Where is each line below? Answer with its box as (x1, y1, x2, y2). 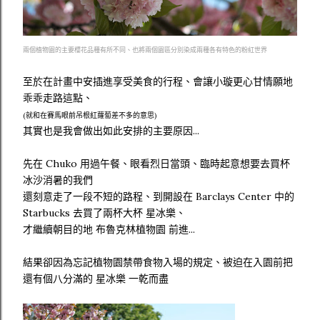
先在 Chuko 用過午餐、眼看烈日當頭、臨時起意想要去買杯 (23, 156, 290, 170)
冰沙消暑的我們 (23, 173, 93, 186)
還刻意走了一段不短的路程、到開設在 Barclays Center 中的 (23, 189, 294, 203)
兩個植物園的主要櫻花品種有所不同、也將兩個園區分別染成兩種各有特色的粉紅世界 (23, 45, 267, 54)
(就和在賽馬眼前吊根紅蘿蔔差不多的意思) (23, 110, 156, 120)
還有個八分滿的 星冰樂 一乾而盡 (23, 271, 169, 285)
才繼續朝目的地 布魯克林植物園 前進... (23, 222, 195, 236)
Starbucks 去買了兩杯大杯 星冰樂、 (23, 206, 186, 219)
